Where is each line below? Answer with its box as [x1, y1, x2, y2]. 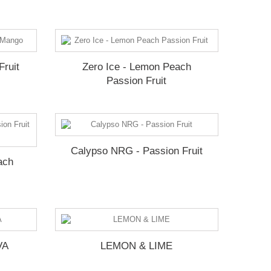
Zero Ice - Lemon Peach [82, 61, 191, 73]
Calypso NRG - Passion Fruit [70, 145, 203, 157]
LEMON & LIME [100, 240, 173, 252]
